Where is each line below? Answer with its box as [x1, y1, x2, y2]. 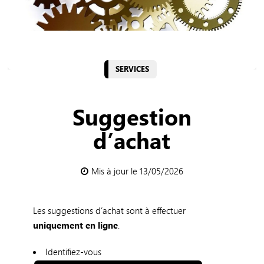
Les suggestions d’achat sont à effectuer [32, 204, 186, 216]
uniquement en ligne [32, 219, 118, 231]
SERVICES [115, 64, 150, 74]
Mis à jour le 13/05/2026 [91, 164, 183, 177]
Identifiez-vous [45, 245, 101, 258]
